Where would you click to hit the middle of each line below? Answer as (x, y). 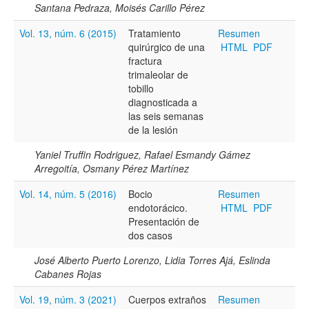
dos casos (150, 235)
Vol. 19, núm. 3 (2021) (68, 299)
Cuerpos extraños (167, 299)
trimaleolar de (158, 74)
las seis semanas (166, 116)
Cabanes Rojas (68, 273)
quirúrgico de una (167, 47)
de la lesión (153, 129)
